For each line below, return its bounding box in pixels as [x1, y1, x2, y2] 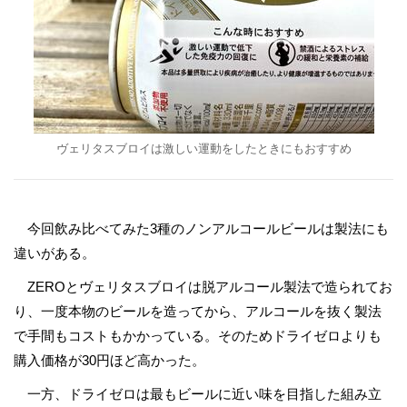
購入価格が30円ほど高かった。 [14, 352, 205, 368]
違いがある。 [14, 245, 95, 261]
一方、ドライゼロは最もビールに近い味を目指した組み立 [14, 386, 382, 402]
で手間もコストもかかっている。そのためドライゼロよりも [14, 328, 382, 343]
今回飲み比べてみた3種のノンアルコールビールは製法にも [14, 221, 389, 236]
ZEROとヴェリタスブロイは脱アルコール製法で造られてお [14, 279, 392, 294]
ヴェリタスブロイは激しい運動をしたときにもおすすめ [55, 142, 352, 155]
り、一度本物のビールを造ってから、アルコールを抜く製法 [14, 303, 382, 319]
